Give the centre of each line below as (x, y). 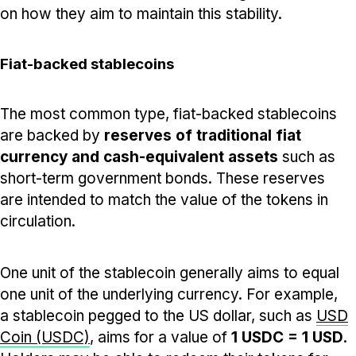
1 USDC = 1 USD (287, 337)
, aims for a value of (161, 337)
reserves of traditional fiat (203, 135)
